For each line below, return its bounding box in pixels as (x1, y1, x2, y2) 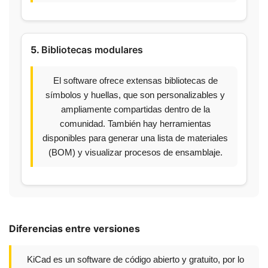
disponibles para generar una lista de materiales (42, 133, 228, 143)
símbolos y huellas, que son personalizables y (45, 90, 225, 100)
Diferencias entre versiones (9, 223, 140, 234)
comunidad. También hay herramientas (59, 118, 211, 129)
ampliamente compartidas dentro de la (60, 104, 210, 114)
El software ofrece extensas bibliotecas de (53, 75, 218, 86)
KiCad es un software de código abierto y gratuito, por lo (26, 254, 244, 264)
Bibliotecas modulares (41, 44, 143, 56)
